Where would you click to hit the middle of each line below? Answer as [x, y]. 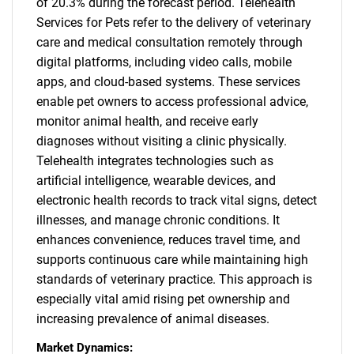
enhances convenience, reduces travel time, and [168, 240]
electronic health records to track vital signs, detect [177, 200]
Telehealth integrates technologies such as [155, 161]
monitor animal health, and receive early [147, 121]
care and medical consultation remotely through [169, 42]
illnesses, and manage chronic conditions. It [158, 220]
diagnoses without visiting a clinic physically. [162, 141]
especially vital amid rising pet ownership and [163, 299]
